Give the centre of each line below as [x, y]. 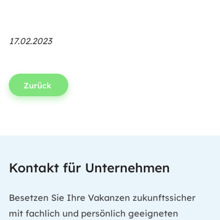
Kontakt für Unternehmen [89, 168]
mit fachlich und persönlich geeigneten [93, 213]
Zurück [38, 85]
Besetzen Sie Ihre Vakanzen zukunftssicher [102, 198]
